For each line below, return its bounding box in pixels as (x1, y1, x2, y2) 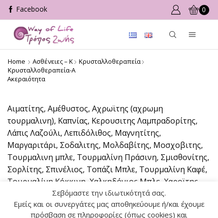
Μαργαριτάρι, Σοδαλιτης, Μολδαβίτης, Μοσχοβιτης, (7, 140, 203, 150)
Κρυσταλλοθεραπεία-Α (8, 66, 75, 74)
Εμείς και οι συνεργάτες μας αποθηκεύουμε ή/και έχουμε (14, 199, 204, 209)
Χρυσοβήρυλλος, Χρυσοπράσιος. (7, 188, 128, 199)
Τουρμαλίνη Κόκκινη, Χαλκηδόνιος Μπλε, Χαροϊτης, (7, 176, 200, 187)
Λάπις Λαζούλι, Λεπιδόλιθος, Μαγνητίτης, (7, 127, 161, 138)
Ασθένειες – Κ (33, 57, 73, 66)
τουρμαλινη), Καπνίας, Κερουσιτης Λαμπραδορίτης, (7, 115, 198, 126)
